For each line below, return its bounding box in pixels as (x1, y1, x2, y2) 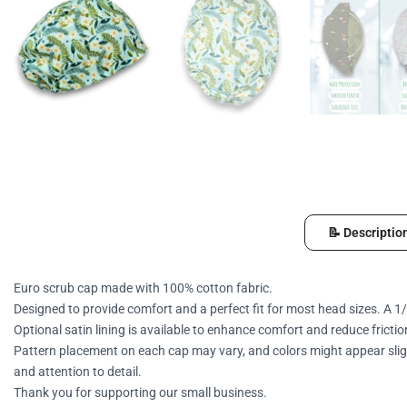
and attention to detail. (14, 364, 142, 379)
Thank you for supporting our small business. (14, 385, 267, 400)
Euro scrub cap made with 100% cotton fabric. (14, 281, 273, 295)
